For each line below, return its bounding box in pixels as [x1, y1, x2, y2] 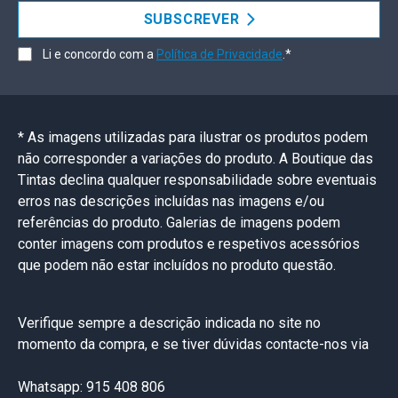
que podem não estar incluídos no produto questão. [18, 257, 336, 274]
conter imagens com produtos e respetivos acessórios [18, 235, 360, 252]
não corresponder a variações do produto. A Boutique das [18, 150, 373, 167]
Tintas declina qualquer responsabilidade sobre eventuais [18, 171, 377, 188]
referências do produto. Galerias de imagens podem [18, 214, 340, 231]
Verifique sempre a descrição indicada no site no [18, 314, 321, 331]
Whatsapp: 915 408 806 [18, 378, 165, 395]
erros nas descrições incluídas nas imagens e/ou [18, 193, 324, 210]
